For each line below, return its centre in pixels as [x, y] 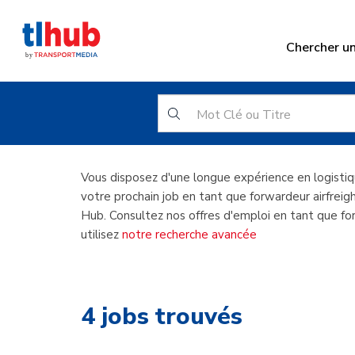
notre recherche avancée [189, 235]
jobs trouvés [169, 317]
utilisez [101, 235]
